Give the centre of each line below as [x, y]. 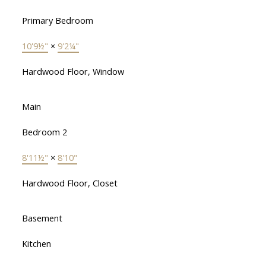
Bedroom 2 [44, 132]
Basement [42, 218]
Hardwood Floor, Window [73, 72]
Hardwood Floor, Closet [69, 183]
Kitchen [36, 244]
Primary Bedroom [57, 20]
